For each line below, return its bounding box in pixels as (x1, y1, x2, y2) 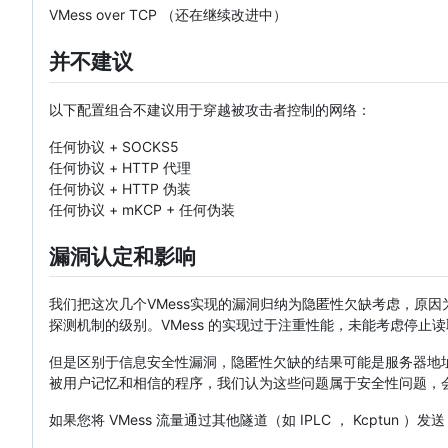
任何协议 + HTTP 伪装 (49, 179, 191, 197)
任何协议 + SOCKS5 (49, 137, 179, 155)
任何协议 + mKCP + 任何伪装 (49, 200, 235, 218)
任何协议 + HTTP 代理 (49, 158, 191, 176)
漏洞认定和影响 (49, 243, 196, 269)
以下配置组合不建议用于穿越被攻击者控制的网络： (49, 100, 371, 118)
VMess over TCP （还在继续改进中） (49, 6, 287, 24)
